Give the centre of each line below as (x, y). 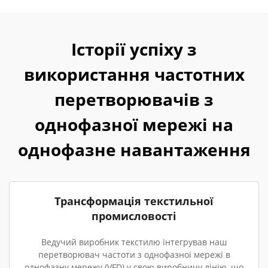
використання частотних (134, 74)
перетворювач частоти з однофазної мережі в (134, 255)
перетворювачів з (134, 99)
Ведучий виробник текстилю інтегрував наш (134, 242)
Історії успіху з (134, 49)
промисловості (134, 216)
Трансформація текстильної (134, 201)
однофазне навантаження (134, 150)
